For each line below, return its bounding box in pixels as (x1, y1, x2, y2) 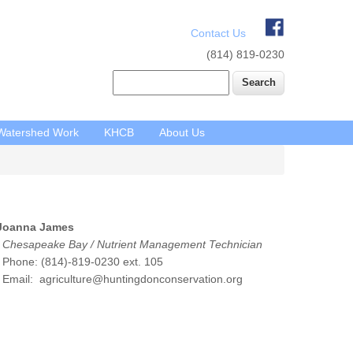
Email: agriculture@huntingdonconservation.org (2, 272, 243, 285)
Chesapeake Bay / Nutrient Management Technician (2, 237, 262, 251)
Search (113, 70, 147, 82)
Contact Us (191, 27, 246, 39)
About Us (159, 126, 205, 139)
